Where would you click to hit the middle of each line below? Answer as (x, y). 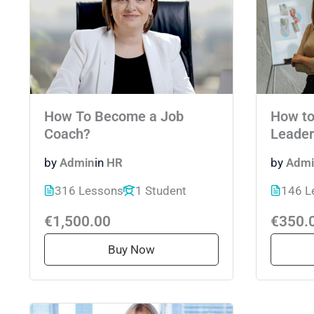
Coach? (67, 135)
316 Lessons (89, 190)
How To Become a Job (114, 117)
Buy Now (131, 249)
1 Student (161, 190)
